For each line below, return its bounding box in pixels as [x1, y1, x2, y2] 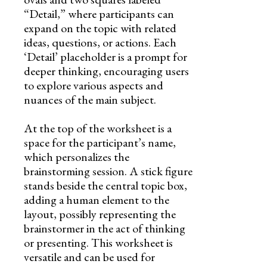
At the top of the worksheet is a [24, 120, 172, 136]
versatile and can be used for [24, 249, 155, 265]
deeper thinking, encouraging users [24, 63, 189, 79]
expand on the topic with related [24, 20, 176, 36]
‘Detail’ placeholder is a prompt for [24, 48, 187, 64]
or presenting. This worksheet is [24, 234, 173, 250]
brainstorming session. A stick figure [24, 163, 193, 179]
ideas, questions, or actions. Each [24, 34, 176, 50]
